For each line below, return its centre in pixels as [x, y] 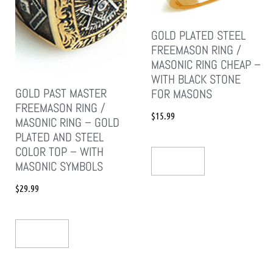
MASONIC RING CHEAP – [206, 64]
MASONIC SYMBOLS [59, 167]
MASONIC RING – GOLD [67, 123]
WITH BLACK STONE [196, 79]
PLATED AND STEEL [59, 137]
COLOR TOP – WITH [59, 152]
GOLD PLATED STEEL [198, 35]
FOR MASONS [181, 94]
